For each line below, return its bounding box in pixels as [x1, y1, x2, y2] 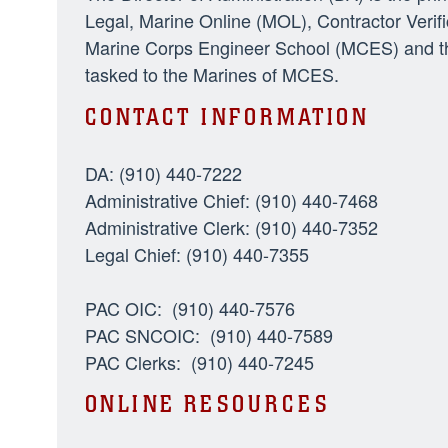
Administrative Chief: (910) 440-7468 [84, 186, 378, 213]
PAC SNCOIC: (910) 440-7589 [84, 321, 333, 348]
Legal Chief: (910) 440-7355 [84, 240, 309, 267]
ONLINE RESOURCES [84, 390, 330, 419]
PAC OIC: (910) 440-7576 [84, 294, 295, 321]
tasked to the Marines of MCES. [84, 61, 339, 87]
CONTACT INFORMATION [84, 102, 369, 132]
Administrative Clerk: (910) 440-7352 [84, 213, 378, 240]
